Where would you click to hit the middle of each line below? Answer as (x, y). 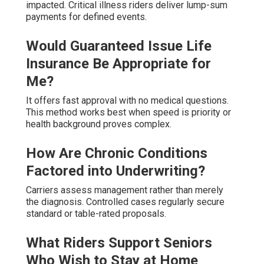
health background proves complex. (99, 124)
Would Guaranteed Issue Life (119, 46)
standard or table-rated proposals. (96, 214)
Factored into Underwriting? (115, 171)
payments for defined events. (86, 17)
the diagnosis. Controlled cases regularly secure (125, 202)
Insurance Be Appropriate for (118, 64)
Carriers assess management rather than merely (125, 190)
